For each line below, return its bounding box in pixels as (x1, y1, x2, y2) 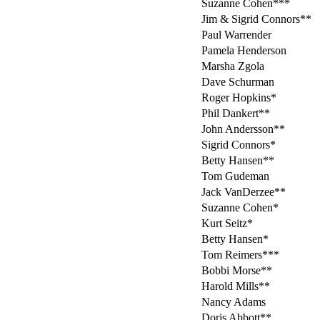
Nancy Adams (201, 296, 266, 309)
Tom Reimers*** (201, 249, 279, 261)
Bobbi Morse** (201, 264, 272, 277)
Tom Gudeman (201, 170, 269, 183)
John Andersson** (201, 123, 285, 136)
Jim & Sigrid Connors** (201, 13, 311, 26)
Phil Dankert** (201, 107, 270, 120)
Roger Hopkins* (201, 91, 276, 104)
